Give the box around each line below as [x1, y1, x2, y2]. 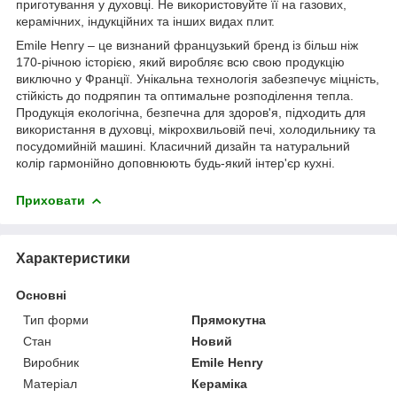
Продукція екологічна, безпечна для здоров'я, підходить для [16, 105, 366, 120]
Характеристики [16, 250, 130, 266]
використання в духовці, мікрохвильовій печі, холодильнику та [16, 121, 376, 136]
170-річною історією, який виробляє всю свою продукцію [16, 54, 345, 69]
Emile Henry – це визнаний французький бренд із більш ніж [16, 37, 358, 52]
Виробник [23, 354, 79, 370]
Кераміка [191, 376, 248, 391]
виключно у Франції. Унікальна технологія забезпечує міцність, [16, 71, 379, 86]
